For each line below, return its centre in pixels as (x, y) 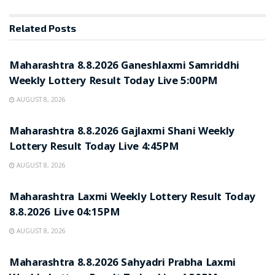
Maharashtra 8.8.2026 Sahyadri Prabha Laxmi (122, 264)
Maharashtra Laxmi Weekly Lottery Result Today (132, 198)
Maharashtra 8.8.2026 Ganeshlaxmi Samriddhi (124, 67)
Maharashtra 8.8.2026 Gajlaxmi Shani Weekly (122, 133)
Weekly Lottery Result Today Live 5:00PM (114, 82)
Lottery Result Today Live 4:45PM (94, 148)
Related (28, 28)
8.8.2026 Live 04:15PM (65, 214)
